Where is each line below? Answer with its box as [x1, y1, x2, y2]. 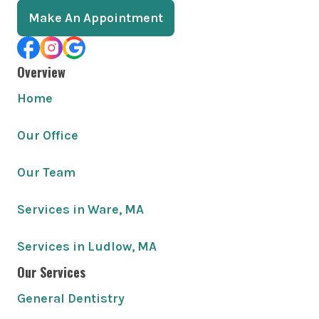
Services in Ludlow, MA [17, 239, 157, 254]
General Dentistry [17, 291, 125, 306]
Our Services [17, 263, 85, 281]
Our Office [17, 127, 78, 143]
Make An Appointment [28, 10, 163, 26]
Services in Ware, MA [17, 202, 144, 217]
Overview [17, 63, 66, 81]
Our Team [17, 164, 75, 180]
